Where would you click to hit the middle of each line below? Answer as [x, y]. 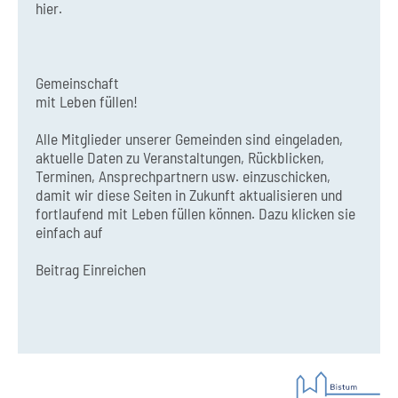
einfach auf [69, 232]
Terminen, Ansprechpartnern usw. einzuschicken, [183, 176]
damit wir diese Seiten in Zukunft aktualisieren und [189, 195]
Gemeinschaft [77, 83]
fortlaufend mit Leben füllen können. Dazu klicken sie [195, 214]
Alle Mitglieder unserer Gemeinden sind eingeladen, [189, 139]
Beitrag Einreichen [91, 270]
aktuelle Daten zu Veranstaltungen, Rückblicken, [180, 158]
